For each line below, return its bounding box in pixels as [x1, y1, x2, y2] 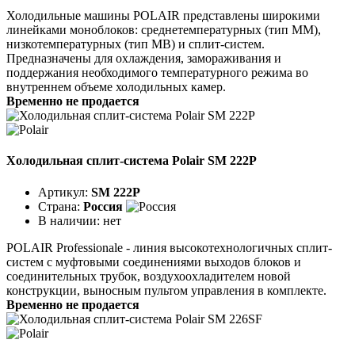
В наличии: [38, 213, 103, 227]
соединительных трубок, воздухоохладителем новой [6, 269, 291, 283]
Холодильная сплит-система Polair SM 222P [6, 154, 257, 168]
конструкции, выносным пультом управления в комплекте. [6, 283, 326, 297]
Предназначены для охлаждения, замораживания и [6, 52, 281, 65]
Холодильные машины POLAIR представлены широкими [6, 9, 320, 22]
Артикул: [38, 185, 91, 199]
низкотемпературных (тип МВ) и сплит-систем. [6, 37, 265, 51]
